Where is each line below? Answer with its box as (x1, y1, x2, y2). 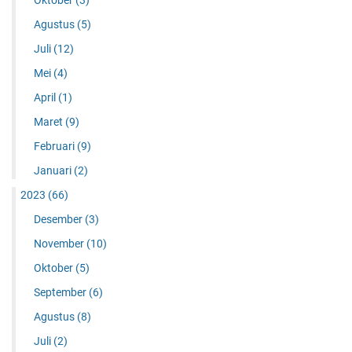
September (33, 286, 89, 299)
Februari (33, 140, 77, 153)
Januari (33, 164, 74, 178)
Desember (33, 213, 85, 226)
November (33, 237, 86, 251)
